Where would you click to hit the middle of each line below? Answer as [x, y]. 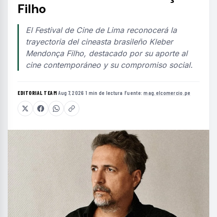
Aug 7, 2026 [71, 93]
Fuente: [134, 93]
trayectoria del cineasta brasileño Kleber [99, 42]
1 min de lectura [104, 93]
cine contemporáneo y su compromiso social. [109, 65]
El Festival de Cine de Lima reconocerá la [101, 30]
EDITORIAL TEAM [37, 93]
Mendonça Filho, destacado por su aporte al [107, 54]
